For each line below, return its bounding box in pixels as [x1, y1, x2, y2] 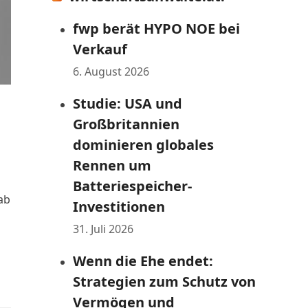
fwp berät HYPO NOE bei [73, 19, 240, 38]
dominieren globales [73, 135, 214, 154]
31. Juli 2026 [73, 221, 133, 236]
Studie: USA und [73, 94, 182, 113]
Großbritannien [73, 115, 179, 133]
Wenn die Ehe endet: [73, 252, 213, 270]
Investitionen [73, 197, 165, 216]
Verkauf [73, 40, 127, 58]
